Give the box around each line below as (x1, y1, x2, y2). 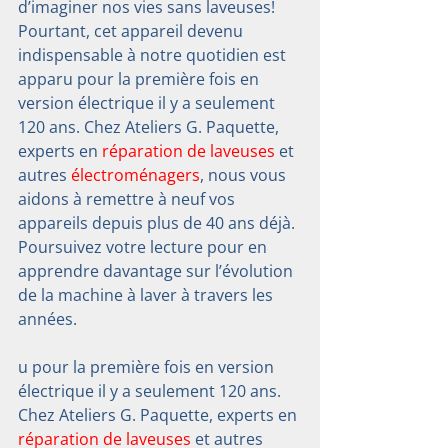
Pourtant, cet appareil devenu (18, 20, 247, 43)
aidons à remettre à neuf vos (18, 188, 239, 211)
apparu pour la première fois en (18, 68, 263, 91)
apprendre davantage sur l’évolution (18, 260, 297, 283)
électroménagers (71, 164, 200, 187)
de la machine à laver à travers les (18, 284, 277, 307)
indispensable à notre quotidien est (18, 44, 290, 67)
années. (18, 308, 77, 331)
